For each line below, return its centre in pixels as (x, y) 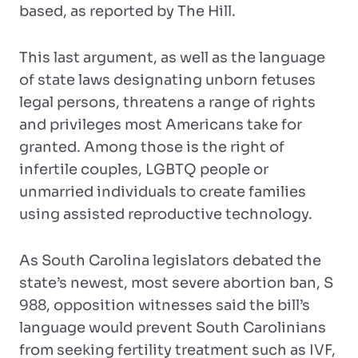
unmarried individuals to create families (163, 192)
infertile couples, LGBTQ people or (144, 169)
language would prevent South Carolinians (173, 328)
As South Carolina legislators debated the (170, 261)
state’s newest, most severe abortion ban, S (176, 283)
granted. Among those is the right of (152, 147)
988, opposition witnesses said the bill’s (165, 305)
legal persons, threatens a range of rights (167, 102)
